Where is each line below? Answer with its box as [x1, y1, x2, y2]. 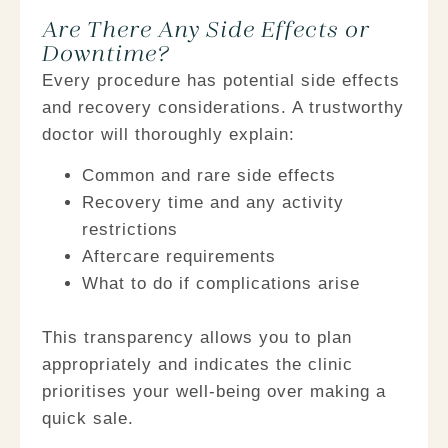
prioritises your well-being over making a [42, 382, 386, 402]
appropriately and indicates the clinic [42, 355, 353, 375]
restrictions [82, 220, 178, 240]
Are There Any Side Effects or [42, 19, 370, 43]
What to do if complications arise [82, 274, 360, 294]
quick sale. [42, 409, 134, 429]
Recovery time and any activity [82, 193, 344, 213]
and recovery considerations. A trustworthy [42, 98, 404, 117]
